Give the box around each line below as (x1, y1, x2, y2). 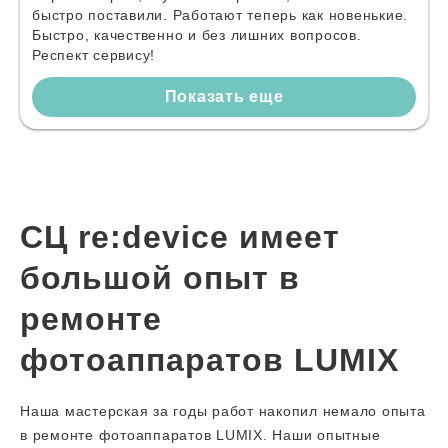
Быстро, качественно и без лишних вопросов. (32, 27, 362, 43)
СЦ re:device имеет (20, 219, 340, 255)
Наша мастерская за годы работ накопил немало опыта (20, 403, 426, 419)
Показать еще (164, 88, 284, 105)
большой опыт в (20, 260, 300, 296)
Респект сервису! (32, 47, 155, 63)
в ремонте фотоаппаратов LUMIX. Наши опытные (20, 427, 381, 443)
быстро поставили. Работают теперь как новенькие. (32, 7, 408, 23)
